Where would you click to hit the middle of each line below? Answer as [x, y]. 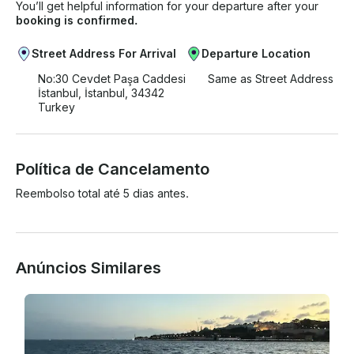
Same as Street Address [271, 79]
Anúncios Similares [88, 268]
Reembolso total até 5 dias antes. [102, 194]
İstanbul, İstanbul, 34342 [101, 93]
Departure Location [256, 54]
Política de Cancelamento [113, 169]
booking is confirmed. [77, 21]
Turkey [56, 107]
